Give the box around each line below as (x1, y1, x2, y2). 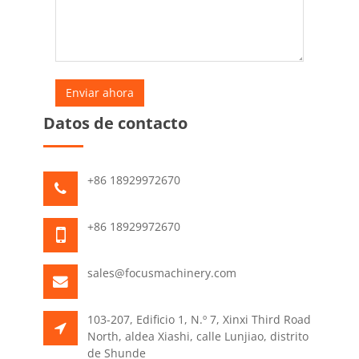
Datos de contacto (43, 111, 188, 135)
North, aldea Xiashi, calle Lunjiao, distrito (87, 328, 309, 344)
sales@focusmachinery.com (87, 264, 236, 280)
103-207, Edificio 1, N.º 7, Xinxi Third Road (87, 311, 311, 327)
